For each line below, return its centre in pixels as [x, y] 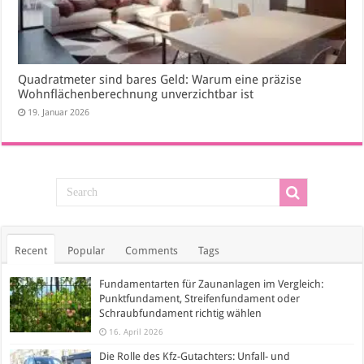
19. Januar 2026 [59, 112]
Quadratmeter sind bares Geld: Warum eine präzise [160, 79]
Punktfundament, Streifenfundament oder [200, 298]
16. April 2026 [136, 331]
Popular [87, 250]
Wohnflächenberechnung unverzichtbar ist [136, 94]
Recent [31, 250]
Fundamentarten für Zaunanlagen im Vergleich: [212, 284]
